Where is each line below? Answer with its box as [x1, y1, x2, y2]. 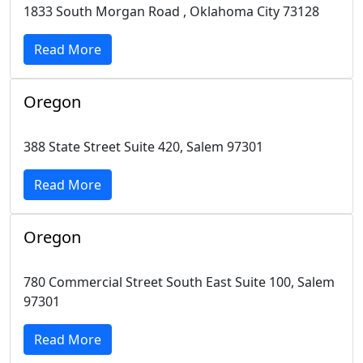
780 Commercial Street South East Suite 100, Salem [23, 273, 335, 291]
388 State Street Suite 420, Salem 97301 [23, 138, 263, 156]
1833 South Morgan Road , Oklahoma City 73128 [23, 2, 319, 20]
